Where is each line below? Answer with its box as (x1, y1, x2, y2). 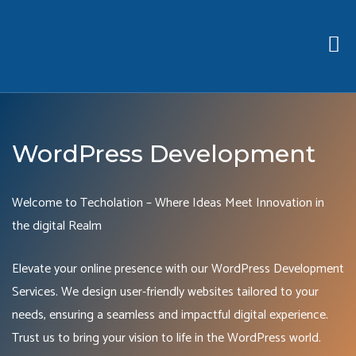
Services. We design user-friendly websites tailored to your (12, 281, 319, 303)
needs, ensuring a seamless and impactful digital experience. (12, 304, 328, 326)
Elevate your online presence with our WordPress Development (12, 258, 344, 280)
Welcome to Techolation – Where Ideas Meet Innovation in (12, 192, 324, 214)
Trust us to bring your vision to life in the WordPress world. (12, 327, 321, 349)
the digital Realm (12, 215, 102, 237)
